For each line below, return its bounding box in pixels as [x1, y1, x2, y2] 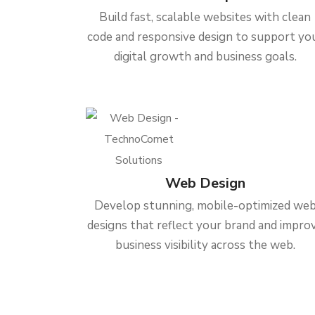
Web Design [165, 174, 245, 193]
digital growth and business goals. [113, 49, 297, 65]
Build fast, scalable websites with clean [99, 9, 311, 25]
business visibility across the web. [115, 237, 295, 253]
